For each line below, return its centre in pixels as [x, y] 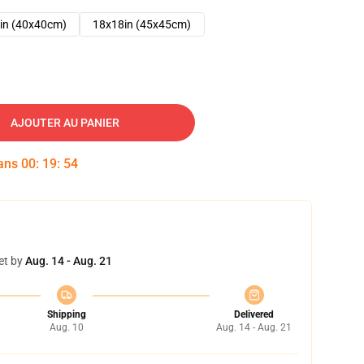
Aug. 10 [66, 327]
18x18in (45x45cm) [142, 24]
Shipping [66, 314]
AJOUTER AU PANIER [65, 123]
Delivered [254, 314]
